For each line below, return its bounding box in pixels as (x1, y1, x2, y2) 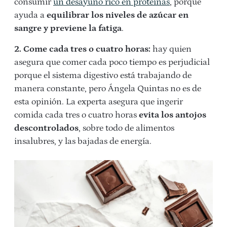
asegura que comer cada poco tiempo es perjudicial (14, 57, 210, 68)
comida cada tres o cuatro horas (14, 110, 137, 121)
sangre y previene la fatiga (14, 23, 122, 34)
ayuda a (14, 10, 47, 21)
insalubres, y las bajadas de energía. (14, 136, 152, 147)
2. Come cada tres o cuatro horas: (14, 44, 150, 55)
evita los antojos (137, 110, 206, 121)
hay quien (150, 44, 192, 55)
